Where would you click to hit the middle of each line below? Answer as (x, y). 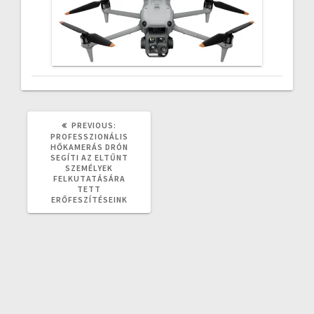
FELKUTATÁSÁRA (89, 178)
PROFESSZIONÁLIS (89, 136)
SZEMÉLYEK (89, 168)
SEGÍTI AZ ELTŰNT (89, 157)
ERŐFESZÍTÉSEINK (89, 199)
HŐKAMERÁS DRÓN (89, 146)
